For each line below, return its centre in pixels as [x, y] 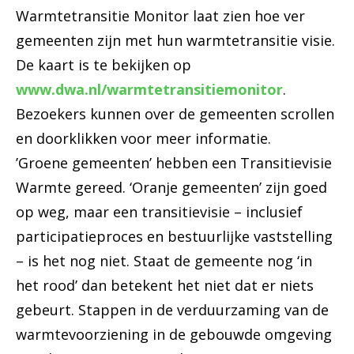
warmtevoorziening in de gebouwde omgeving [174, 335]
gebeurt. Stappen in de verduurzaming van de [172, 310]
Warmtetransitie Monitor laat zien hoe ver [160, 16]
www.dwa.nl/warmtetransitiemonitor [149, 90]
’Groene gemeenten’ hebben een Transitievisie [174, 163]
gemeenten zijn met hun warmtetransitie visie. [175, 41]
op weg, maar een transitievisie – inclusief [159, 212]
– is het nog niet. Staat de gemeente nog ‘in [164, 261]
